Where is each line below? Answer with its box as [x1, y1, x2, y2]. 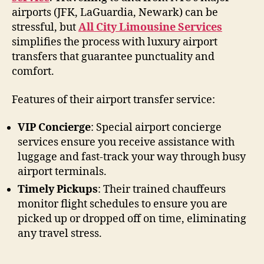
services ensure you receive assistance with [18, 136, 235, 149]
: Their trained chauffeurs [98, 183, 226, 196]
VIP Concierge [18, 121, 91, 134]
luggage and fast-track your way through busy [18, 150, 246, 164]
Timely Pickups [18, 183, 98, 196]
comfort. [12, 65, 54, 78]
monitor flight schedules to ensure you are [18, 197, 227, 211]
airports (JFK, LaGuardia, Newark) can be [12, 6, 218, 19]
